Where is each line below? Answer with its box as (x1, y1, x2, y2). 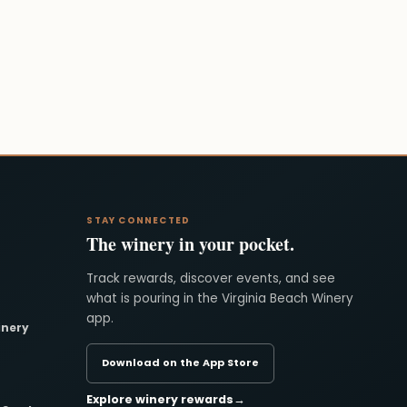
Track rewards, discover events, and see (86, 269, 336, 287)
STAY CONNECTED (86, 213, 191, 227)
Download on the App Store (102, 355, 260, 371)
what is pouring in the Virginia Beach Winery (86, 289, 354, 307)
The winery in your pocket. (86, 230, 295, 257)
